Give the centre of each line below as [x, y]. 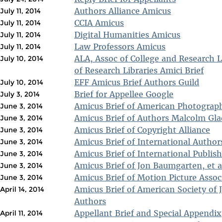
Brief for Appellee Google [124, 94]
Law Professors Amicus [120, 46]
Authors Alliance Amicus [123, 11]
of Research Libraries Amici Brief [139, 70]
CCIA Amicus [99, 23]
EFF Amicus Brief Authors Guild [137, 82]
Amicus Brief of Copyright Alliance [142, 130]
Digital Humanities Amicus [127, 34]
